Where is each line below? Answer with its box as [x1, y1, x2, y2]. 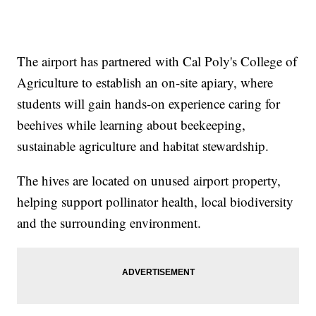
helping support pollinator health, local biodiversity [17, 193, 294, 211]
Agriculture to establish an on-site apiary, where [17, 73, 274, 92]
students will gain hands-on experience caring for [17, 95, 281, 113]
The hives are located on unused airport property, [17, 171, 281, 190]
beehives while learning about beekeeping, [17, 116, 246, 134]
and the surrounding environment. [17, 214, 202, 232]
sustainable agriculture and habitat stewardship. [17, 137, 269, 155]
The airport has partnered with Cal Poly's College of [17, 52, 298, 71]
